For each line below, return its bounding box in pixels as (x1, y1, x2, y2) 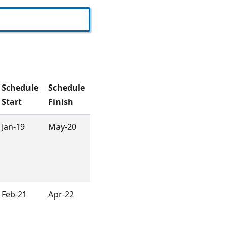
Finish (48, 96, 73, 108)
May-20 (48, 121, 76, 133)
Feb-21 (2, 189, 27, 201)
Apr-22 (48, 189, 74, 201)
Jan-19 (2, 121, 25, 133)
